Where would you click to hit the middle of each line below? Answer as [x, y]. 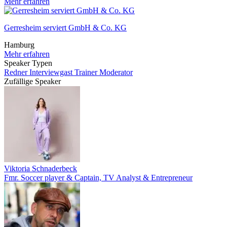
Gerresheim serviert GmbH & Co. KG [65, 28]
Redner [17, 72]
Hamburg [19, 45]
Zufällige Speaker [32, 81]
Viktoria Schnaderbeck [41, 168]
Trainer [87, 72]
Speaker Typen [28, 63]
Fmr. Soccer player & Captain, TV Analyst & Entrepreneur [98, 178]
